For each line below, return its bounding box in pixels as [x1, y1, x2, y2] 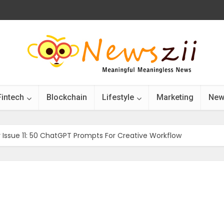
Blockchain [46, 92, 87, 102]
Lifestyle [102, 92, 134, 102]
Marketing [156, 92, 193, 102]
